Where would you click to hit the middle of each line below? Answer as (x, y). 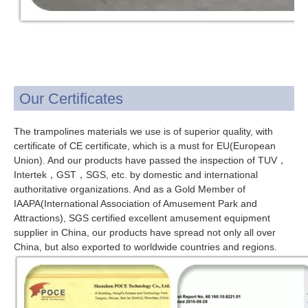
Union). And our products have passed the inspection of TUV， (150, 160)
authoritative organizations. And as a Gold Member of (130, 189)
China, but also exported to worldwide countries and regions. (145, 246)
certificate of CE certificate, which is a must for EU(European (145, 145)
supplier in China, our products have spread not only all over (145, 232)
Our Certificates (71, 98)
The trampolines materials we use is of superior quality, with (143, 131)
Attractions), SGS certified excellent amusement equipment (142, 218)
